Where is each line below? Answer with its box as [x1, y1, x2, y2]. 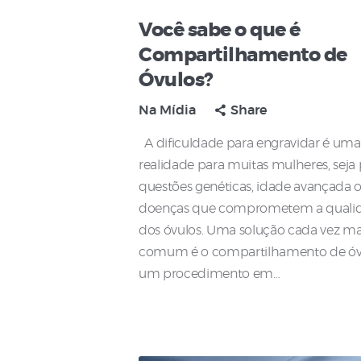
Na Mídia [139, 104, 196, 118]
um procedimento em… [139, 268, 280, 281]
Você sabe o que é [139, 21, 301, 41]
